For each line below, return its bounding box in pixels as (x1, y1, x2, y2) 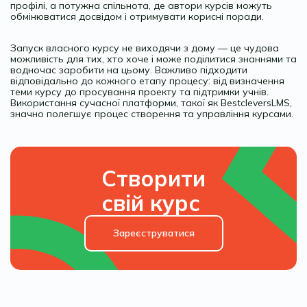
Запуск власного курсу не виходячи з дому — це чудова (10, 42, 279, 55)
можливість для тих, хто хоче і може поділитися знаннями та (10, 53, 297, 66)
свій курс (101, 188, 200, 217)
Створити (101, 164, 206, 192)
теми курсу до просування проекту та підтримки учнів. (10, 86, 269, 99)
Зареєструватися (112, 226, 195, 239)
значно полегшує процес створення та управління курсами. (10, 108, 293, 121)
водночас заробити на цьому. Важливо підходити (10, 64, 247, 77)
